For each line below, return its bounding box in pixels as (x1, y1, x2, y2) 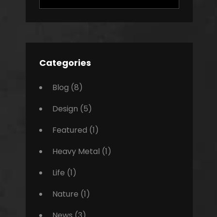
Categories (39, 57, 91, 69)
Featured (52, 124, 87, 136)
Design (52, 103, 78, 115)
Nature (52, 188, 78, 200)
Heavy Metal (52, 146, 100, 157)
